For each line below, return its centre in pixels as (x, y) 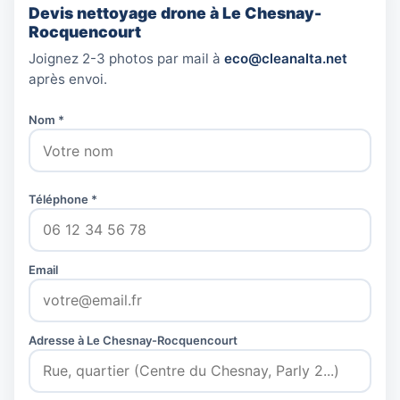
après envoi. (68, 79)
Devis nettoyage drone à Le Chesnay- (175, 13)
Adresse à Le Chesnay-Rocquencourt (133, 340)
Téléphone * (63, 199)
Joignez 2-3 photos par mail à (126, 59)
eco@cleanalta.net (286, 59)
